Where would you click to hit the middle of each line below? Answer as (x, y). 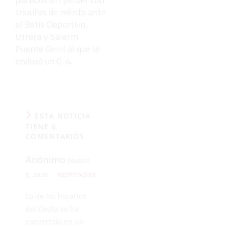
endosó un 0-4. (44, 61)
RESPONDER (77, 175)
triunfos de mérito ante (61, 12)
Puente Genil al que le (58, 49)
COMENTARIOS (55, 136)
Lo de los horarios (56, 196)
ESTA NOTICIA (63, 116)
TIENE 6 (41, 127)
